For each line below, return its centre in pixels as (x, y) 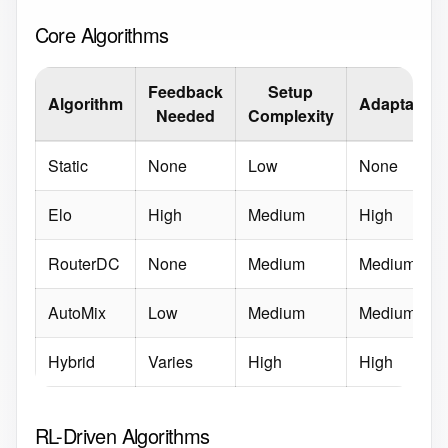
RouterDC (83, 263)
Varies (170, 361)
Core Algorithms (101, 34)
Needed (185, 115)
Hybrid (71, 361)
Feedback (185, 91)
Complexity (290, 115)
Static (67, 165)
